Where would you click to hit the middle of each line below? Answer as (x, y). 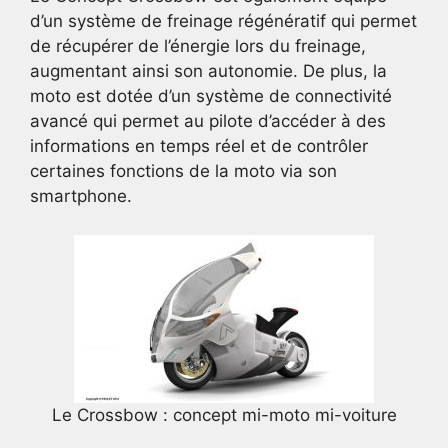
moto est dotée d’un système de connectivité (211, 96)
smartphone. (81, 196)
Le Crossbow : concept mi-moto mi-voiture (224, 414)
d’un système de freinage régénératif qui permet (223, 21)
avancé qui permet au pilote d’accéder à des (208, 121)
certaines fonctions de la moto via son (183, 171)
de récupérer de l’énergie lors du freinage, (198, 46)
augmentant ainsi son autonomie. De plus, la (208, 71)
